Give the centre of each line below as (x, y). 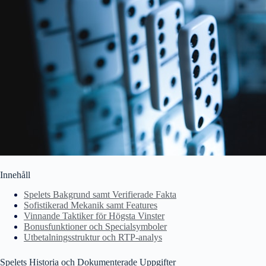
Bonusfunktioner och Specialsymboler (95, 226)
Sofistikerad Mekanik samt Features (91, 205)
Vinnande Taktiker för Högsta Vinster (94, 216)
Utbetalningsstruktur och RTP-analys (93, 237)
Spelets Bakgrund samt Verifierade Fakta (100, 194)
